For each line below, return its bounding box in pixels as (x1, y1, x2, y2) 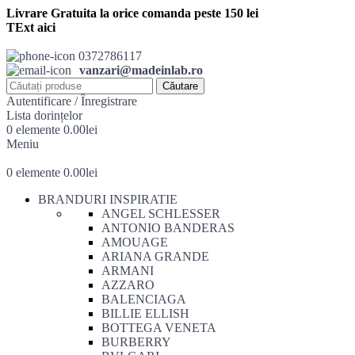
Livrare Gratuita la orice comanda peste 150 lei (6, 6, 258, 20)
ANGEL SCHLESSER (101, 207, 220, 220)
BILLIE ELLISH (101, 307, 189, 320)
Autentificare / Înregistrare (6, 94, 137, 108)
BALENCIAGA (101, 292, 186, 306)
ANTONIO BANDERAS (101, 221, 235, 235)
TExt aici (6, 21, 55, 34)
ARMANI (101, 264, 154, 277)
